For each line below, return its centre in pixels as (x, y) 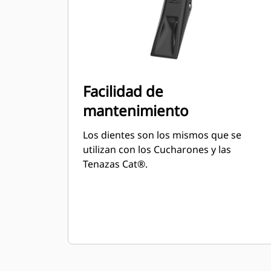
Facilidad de (123, 91)
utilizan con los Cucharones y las (157, 149)
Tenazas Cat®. (115, 164)
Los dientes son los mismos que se (162, 135)
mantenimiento (136, 110)
